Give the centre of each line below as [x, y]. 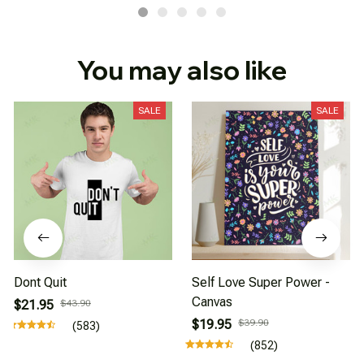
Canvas [212, 302]
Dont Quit [40, 283]
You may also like [182, 70]
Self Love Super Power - [261, 283]
